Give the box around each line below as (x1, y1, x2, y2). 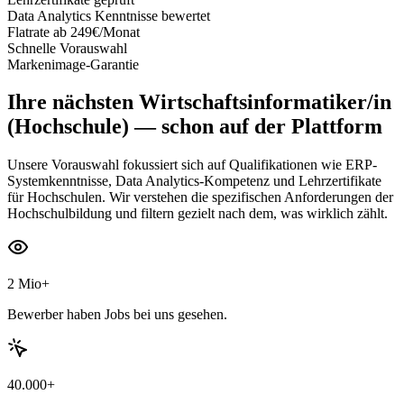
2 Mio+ (7, 276, 50, 292)
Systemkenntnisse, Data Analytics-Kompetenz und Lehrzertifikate (7, 173, 381, 189)
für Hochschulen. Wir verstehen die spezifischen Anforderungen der (7, 189, 393, 206)
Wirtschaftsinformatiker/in (139, 90, 391, 115)
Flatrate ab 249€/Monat (7, 23, 140, 40)
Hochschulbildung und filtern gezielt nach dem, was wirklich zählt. (7, 206, 388, 222)
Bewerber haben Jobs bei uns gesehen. (7, 307, 227, 323)
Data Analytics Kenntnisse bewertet (7, 7, 210, 23)
